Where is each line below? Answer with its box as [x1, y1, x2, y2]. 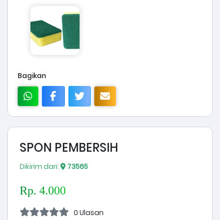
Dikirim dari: [20, 162, 60, 172]
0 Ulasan [71, 208, 104, 218]
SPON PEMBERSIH [20, 139, 118, 156]
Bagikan [18, 71, 46, 81]
